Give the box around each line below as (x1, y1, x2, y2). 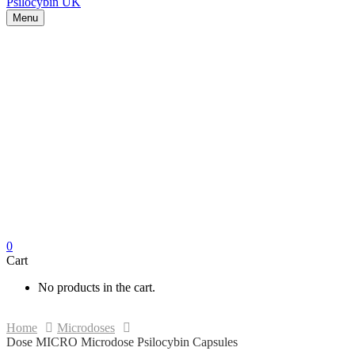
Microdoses (57, 320, 115, 334)
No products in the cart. (38, 280, 155, 294)
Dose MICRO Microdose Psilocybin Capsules (6, 334, 238, 349)
